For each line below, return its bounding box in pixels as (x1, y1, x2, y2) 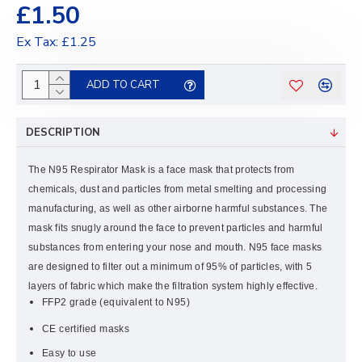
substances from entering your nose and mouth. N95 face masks (28, 242, 322, 253)
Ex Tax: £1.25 (16, 33, 96, 51)
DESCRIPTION (26, 125, 100, 140)
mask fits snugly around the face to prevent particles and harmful (28, 222, 323, 234)
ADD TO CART (86, 77, 160, 92)
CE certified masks (42, 323, 130, 335)
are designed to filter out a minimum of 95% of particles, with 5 (28, 261, 312, 272)
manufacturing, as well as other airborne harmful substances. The (28, 203, 327, 214)
